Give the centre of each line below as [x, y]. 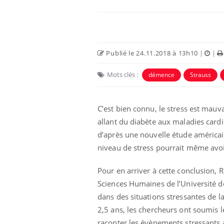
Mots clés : [122, 74]
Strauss [200, 74]
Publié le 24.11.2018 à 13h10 [151, 53]
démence [161, 74]
